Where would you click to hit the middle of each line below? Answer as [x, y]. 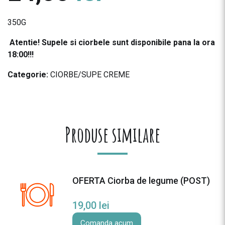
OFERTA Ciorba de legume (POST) [141, 181]
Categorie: [28, 75]
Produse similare [113, 135]
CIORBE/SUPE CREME [90, 75]
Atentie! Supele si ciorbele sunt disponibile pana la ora [111, 43]
